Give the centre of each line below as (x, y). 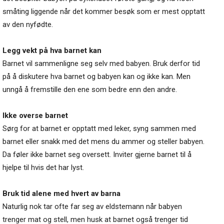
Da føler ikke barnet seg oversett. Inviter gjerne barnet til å (97, 155)
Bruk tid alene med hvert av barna (61, 194)
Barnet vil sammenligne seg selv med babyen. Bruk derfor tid (101, 64)
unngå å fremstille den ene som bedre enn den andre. (90, 90)
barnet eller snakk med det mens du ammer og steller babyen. (103, 142)
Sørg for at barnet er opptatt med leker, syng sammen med (99, 129)
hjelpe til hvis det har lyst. (43, 168)
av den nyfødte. (28, 25)
